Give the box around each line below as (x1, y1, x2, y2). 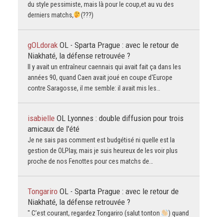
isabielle (27, 113, 57, 123)
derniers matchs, (27, 11, 74, 19)
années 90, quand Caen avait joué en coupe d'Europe (27, 73, 172, 81)
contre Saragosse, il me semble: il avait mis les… (27, 84, 160, 92)
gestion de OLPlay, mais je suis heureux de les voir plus (27, 146, 178, 155)
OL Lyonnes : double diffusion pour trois (56, 113, 184, 123)
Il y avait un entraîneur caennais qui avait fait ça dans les (27, 62, 181, 71)
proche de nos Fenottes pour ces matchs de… (27, 157, 153, 165)
